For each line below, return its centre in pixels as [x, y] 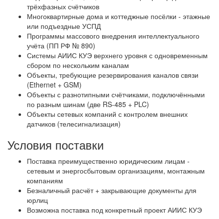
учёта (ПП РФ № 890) [61, 46]
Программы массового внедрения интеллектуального [113, 36]
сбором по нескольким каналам [78, 65]
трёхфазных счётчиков [63, 7]
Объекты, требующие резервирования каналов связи [113, 75]
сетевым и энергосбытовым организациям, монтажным [116, 171]
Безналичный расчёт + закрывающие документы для [112, 190]
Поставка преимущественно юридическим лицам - [108, 161]
